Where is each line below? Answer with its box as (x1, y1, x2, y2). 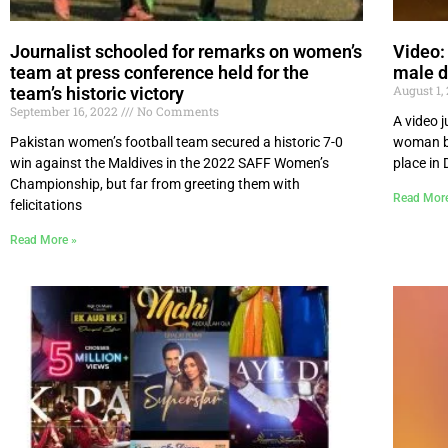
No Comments (134, 103, 219, 120)
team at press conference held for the (10, 62, 309, 84)
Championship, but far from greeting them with (10, 176, 300, 193)
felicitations (10, 197, 82, 214)
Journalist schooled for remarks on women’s (10, 41, 362, 63)
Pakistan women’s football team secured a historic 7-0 (10, 134, 343, 151)
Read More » (10, 233, 77, 248)
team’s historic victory (10, 83, 184, 105)
